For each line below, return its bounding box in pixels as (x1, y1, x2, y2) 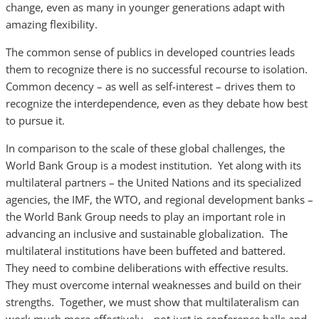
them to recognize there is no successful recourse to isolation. (6, 62, 310, 76)
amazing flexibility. (6, 17, 98, 31)
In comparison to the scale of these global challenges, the (6, 141, 285, 155)
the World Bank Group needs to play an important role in (6, 209, 286, 224)
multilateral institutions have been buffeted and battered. (6, 244, 288, 258)
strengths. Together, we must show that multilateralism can (6, 295, 299, 309)
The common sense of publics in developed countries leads (6, 45, 295, 59)
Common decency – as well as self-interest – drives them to (6, 79, 296, 93)
